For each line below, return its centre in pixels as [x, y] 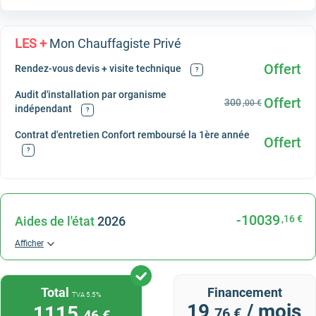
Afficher [29, 243]
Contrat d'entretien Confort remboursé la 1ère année [132, 135]
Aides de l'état [55, 221]
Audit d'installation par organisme [91, 95]
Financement [245, 292]
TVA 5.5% [87, 294]
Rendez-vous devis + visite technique [99, 68]
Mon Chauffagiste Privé [114, 43]
